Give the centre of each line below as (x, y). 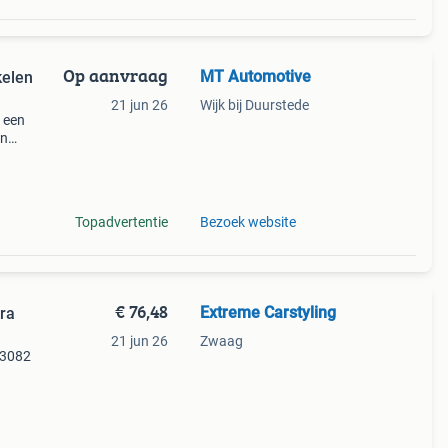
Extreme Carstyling (267, 312)
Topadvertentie (121, 222)
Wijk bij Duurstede (254, 105)
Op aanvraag (115, 75)
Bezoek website (247, 222)
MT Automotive (255, 76)
